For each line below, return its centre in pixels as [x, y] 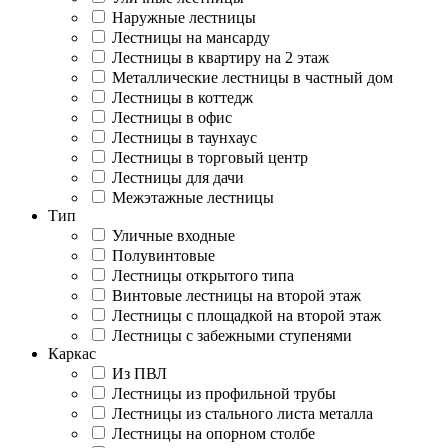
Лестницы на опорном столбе [213, 433]
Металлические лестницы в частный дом [252, 77]
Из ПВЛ [139, 373]
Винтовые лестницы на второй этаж [236, 295]
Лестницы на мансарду [191, 37]
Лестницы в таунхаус [184, 137]
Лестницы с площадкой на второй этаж [246, 315]
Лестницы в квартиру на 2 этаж [220, 57]
